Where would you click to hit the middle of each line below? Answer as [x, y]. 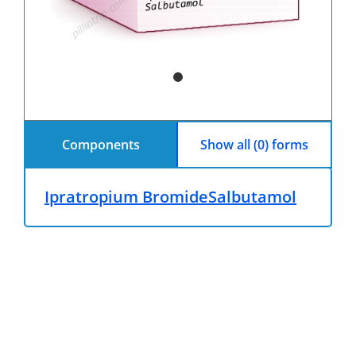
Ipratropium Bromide [126, 197]
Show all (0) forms [254, 144]
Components [101, 144]
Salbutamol [252, 197]
